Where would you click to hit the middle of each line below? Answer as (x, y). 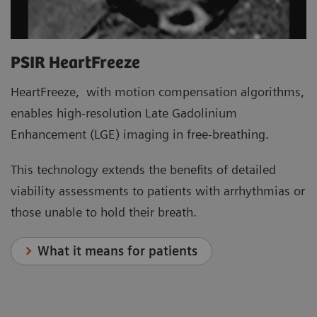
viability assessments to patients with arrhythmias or (158, 191)
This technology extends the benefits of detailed (143, 170)
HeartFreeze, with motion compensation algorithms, (157, 92)
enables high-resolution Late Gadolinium (124, 113)
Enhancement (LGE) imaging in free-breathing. (140, 134)
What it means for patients (118, 251)
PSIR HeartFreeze (75, 64)
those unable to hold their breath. (104, 212)
